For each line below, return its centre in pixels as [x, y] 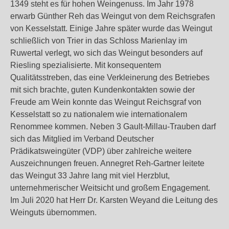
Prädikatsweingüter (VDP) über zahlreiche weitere [101, 151]
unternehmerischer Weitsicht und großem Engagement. [110, 188]
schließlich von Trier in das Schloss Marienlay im [99, 41]
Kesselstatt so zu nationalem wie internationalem [99, 114]
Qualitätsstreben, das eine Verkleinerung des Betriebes [110, 77]
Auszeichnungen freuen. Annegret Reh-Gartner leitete [107, 163]
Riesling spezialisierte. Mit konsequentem [86, 65]
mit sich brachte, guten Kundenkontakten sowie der [102, 90]
